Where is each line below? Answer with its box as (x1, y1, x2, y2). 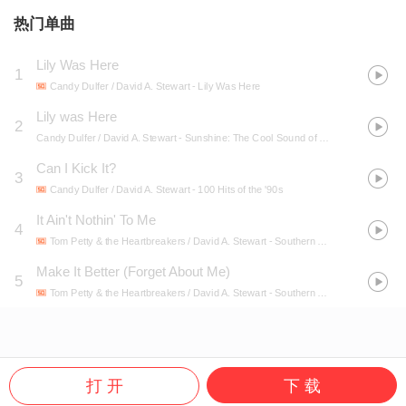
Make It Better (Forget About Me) (36, 264, 230, 280)
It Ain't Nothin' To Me (36, 212, 156, 228)
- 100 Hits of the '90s (189, 184, 284, 196)
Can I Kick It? (36, 160, 116, 177)
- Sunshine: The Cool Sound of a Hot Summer (176, 132, 320, 144)
